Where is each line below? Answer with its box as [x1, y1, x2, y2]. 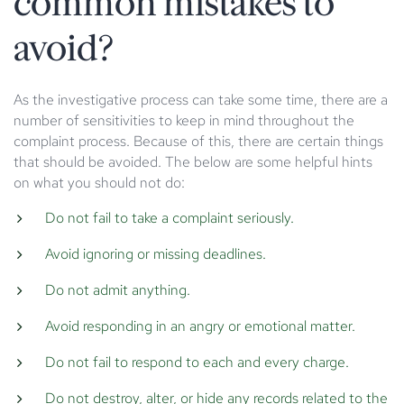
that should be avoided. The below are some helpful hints [14, 151, 372, 171]
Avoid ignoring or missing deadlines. [45, 243, 266, 263]
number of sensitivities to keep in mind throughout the [14, 110, 354, 130]
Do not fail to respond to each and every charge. [45, 352, 349, 372]
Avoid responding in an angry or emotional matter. [45, 316, 355, 335]
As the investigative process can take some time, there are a [14, 89, 388, 109]
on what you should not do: [14, 172, 185, 192]
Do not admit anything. [45, 280, 190, 299]
